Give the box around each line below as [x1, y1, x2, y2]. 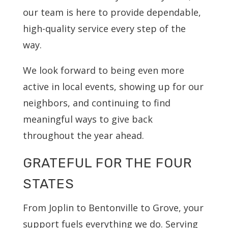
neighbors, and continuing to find [22, 96, 170, 109]
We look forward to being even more [22, 64, 184, 76]
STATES [22, 176, 74, 192]
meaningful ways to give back [22, 112, 153, 125]
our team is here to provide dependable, [22, 6, 201, 18]
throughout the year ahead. [22, 129, 144, 141]
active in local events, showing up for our [22, 80, 204, 93]
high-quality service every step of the [22, 22, 186, 35]
